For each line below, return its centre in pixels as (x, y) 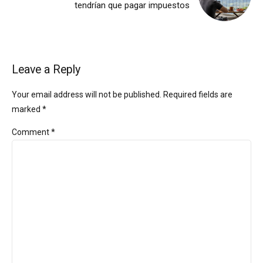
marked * (29, 109)
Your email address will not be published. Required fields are (122, 94)
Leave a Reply (46, 69)
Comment (31, 132)
